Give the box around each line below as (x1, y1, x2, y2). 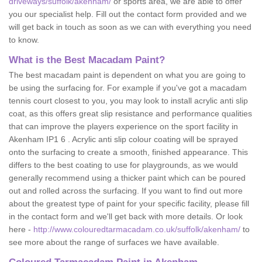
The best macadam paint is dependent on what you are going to (9, 70, 246, 80)
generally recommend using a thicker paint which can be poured (9, 173, 246, 182)
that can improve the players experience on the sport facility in (9, 122, 238, 131)
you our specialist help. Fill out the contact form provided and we (9, 9, 247, 19)
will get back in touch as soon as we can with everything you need (9, 22, 251, 32)
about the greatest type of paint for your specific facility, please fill (9, 199, 249, 208)
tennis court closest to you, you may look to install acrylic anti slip (9, 96, 248, 105)
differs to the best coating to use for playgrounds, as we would (9, 160, 238, 170)
